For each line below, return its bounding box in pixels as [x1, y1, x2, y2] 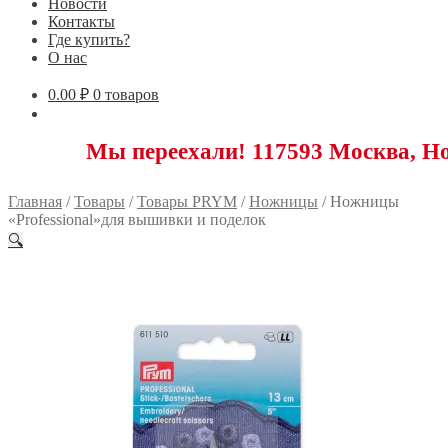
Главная [8, 192, 62, 210]
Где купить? [48, 30, 130, 48]
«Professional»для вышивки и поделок [8, 210, 266, 228]
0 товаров [93, 85, 159, 103]
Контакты [48, 12, 115, 30]
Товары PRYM [137, 192, 237, 210]
